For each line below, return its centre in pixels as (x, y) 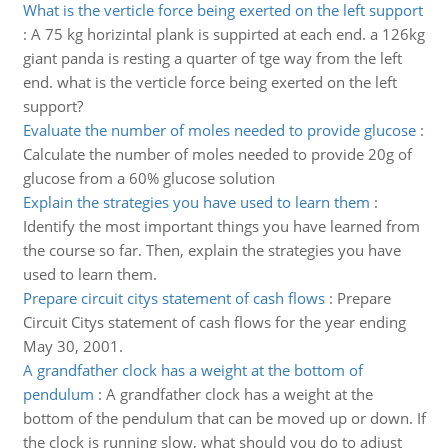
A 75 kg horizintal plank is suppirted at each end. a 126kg (227, 34)
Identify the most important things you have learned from (221, 226)
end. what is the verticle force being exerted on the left (209, 82)
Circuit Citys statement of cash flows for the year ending (214, 322)
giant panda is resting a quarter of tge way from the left (212, 58)
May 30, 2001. (72, 346)
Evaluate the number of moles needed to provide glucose (219, 130)
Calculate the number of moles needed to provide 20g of (217, 154)
